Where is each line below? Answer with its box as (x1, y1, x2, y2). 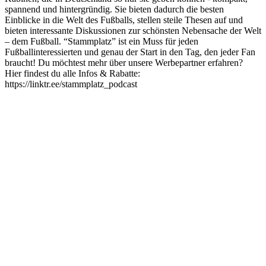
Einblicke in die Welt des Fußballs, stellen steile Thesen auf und (5, 14, 243, 25)
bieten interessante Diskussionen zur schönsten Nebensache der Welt (5, 25, 261, 36)
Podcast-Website (5, 89, 66, 100)
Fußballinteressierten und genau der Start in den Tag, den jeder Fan (5, 46, 255, 57)
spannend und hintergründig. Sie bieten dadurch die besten (5, 4, 224, 14)
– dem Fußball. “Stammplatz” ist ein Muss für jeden (5, 36, 198, 46)
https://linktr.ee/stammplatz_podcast (5, 78, 137, 89)
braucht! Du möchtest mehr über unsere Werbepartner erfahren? (5, 57, 243, 68)
